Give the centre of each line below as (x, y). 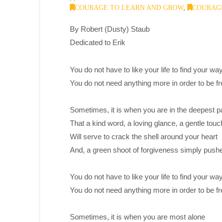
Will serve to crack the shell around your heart (143, 137)
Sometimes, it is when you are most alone (137, 217)
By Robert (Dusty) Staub (111, 29)
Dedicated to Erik (97, 42)
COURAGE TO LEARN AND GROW (129, 7)
